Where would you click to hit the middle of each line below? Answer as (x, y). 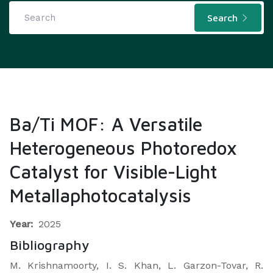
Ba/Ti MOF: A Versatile (106, 124)
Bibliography (50, 245)
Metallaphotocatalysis (101, 195)
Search (224, 18)
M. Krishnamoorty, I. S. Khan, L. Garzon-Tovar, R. (136, 265)
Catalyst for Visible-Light (113, 172)
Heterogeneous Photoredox (123, 148)
